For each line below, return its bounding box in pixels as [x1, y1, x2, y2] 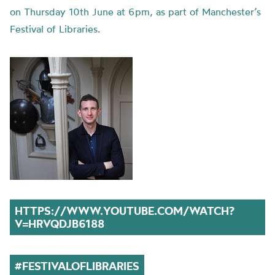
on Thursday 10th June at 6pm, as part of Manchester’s [10, 6, 261, 18]
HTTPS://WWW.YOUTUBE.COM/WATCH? [15, 204, 234, 218]
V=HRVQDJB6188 [15, 217, 104, 231]
